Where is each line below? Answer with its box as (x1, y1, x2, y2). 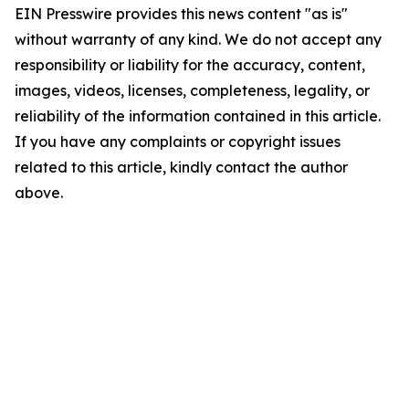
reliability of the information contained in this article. (15, 107, 381, 125)
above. (15, 184, 63, 202)
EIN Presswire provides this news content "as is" (15, 5, 348, 23)
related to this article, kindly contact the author (15, 158, 348, 176)
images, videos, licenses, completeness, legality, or (15, 81, 370, 100)
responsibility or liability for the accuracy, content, (15, 56, 365, 74)
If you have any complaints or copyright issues (15, 132, 341, 151)
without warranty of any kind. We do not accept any (15, 30, 382, 48)
